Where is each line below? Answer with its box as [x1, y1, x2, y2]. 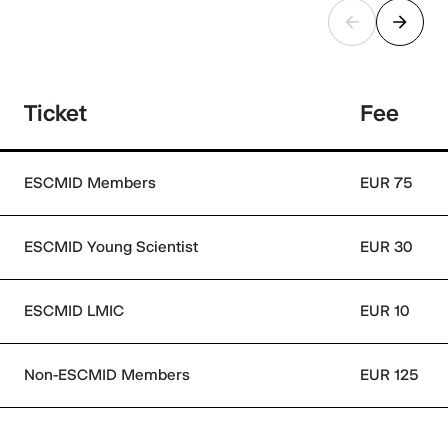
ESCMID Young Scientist [24, 237, 198, 256]
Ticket [24, 99, 87, 127]
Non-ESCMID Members [24, 365, 190, 384]
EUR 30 [360, 237, 412, 256]
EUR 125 [360, 365, 418, 384]
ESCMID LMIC [24, 301, 124, 320]
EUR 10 [360, 301, 409, 320]
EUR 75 [360, 173, 412, 192]
